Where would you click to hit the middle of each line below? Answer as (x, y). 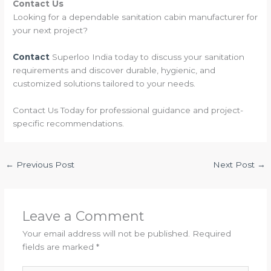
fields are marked (59, 247)
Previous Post (44, 164)
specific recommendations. (69, 123)
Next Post (235, 164)
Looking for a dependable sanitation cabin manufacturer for (135, 17)
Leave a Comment (83, 216)
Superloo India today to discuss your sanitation (149, 57)
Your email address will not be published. (106, 234)
